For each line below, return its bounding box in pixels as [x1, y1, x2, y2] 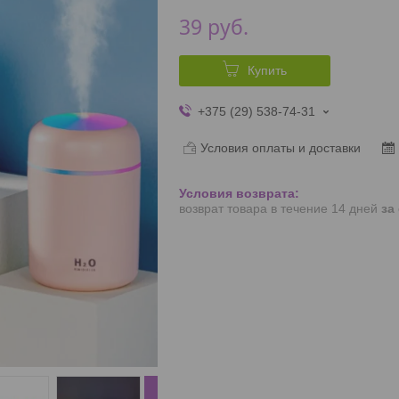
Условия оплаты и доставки [199, 140, 361, 155]
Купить [247, 62, 287, 77]
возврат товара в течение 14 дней [178, 201, 381, 216]
